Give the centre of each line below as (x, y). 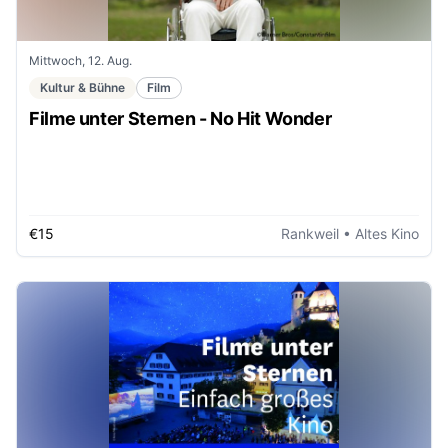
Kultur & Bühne (82, 87)
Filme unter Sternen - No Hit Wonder (180, 118)
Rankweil (310, 233)
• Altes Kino (379, 233)
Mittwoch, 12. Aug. (80, 60)
